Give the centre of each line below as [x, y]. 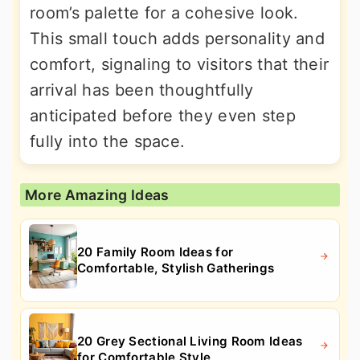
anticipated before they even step [163, 115]
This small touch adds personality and [178, 38]
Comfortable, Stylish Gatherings [176, 268]
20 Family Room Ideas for [155, 252]
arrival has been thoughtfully [142, 90]
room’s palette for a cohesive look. [164, 12]
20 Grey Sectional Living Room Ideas [190, 341]
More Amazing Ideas [97, 194]
